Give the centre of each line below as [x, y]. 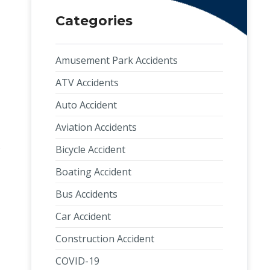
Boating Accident [93, 172]
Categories [94, 21]
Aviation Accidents [96, 127]
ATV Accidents [87, 83]
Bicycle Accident [90, 149]
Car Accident [83, 216]
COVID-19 [77, 261]
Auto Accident [86, 105]
